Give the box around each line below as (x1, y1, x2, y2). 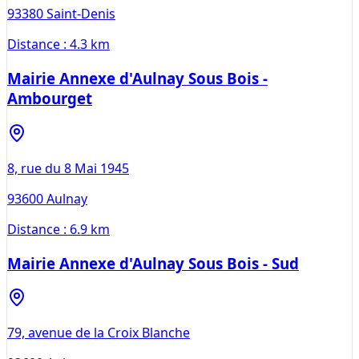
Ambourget (7, 88, 92, 109)
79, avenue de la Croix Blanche (7, 324, 190, 342)
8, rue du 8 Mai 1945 (7, 159, 129, 177)
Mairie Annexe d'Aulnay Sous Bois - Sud (7, 252, 299, 273)
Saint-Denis (46, 5, 115, 23)
